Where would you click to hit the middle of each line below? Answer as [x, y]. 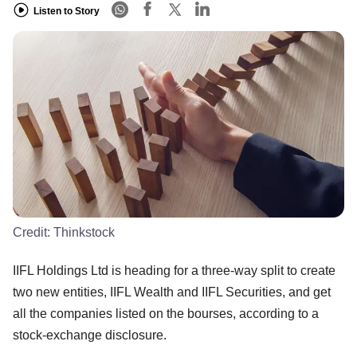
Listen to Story [67, 11]
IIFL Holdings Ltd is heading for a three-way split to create [174, 270]
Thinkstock [84, 232]
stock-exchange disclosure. [90, 335]
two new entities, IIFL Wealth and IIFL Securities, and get [172, 292]
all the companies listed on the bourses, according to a [166, 313]
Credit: [33, 232]
